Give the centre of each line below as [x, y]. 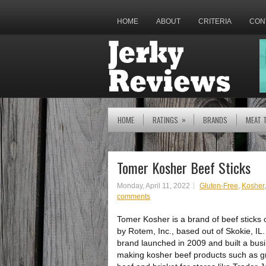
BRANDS [215, 120]
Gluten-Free [219, 186]
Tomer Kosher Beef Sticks [184, 167]
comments [134, 197]
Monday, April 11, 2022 [153, 186]
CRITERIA [215, 21]
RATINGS [165, 120]
